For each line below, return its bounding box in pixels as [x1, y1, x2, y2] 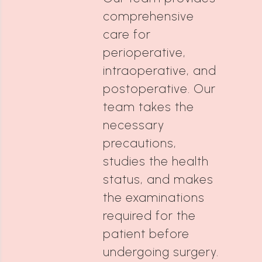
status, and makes [103, 172, 213, 187]
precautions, [103, 136, 177, 150]
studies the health [103, 154, 209, 168]
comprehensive [103, 9, 194, 23]
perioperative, [103, 45, 186, 60]
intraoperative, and [103, 63, 216, 78]
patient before [103, 226, 189, 241]
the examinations [103, 190, 205, 205]
